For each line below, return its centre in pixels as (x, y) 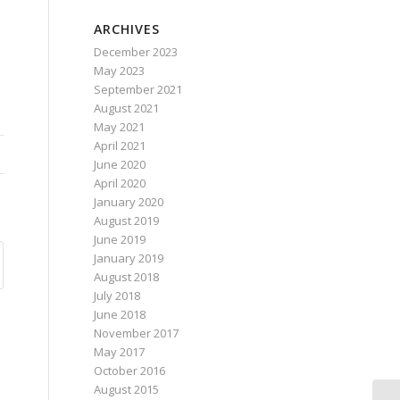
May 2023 (120, 71)
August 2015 (127, 389)
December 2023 (136, 52)
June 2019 (120, 239)
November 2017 (137, 333)
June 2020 (120, 164)
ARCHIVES (127, 29)
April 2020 (120, 183)
